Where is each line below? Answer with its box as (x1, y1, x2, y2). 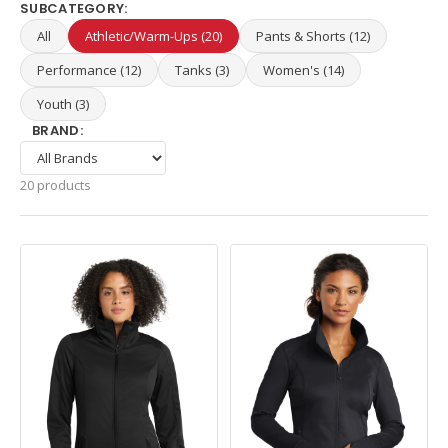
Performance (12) (37, 61, 141, 79)
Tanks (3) (175, 61, 229, 79)
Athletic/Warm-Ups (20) (85, 27, 222, 45)
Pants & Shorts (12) (256, 27, 370, 45)
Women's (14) (263, 61, 344, 79)
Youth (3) (37, 95, 89, 113)
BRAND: (32, 121, 83, 140)
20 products (20, 176, 91, 194)
